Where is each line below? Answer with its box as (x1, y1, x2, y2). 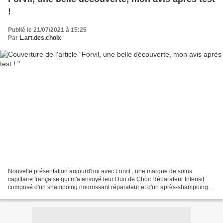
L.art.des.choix (19, 34, 61, 42)
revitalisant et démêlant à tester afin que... (8, 191, 120, 199)
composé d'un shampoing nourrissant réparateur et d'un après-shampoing (8, 183, 208, 191)
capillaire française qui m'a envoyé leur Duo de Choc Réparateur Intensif (8, 175, 204, 183)
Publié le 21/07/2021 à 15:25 (8, 26, 87, 34)
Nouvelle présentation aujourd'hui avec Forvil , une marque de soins (8, 167, 192, 175)
